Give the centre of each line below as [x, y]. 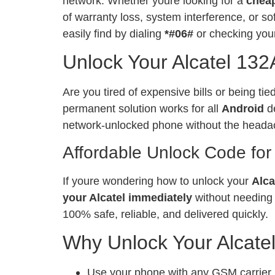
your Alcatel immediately [127, 197]
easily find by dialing [114, 33]
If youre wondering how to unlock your [157, 180]
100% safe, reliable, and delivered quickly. [165, 214]
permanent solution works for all [142, 109]
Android [243, 109]
